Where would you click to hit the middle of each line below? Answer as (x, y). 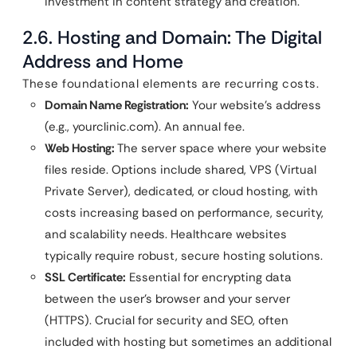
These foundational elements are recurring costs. (171, 84)
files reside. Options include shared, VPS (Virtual (180, 170)
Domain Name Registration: (117, 105)
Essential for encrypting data (209, 277)
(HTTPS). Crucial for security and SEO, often (167, 320)
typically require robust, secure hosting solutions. (184, 256)
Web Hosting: (80, 148)
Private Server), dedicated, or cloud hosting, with (181, 191)
